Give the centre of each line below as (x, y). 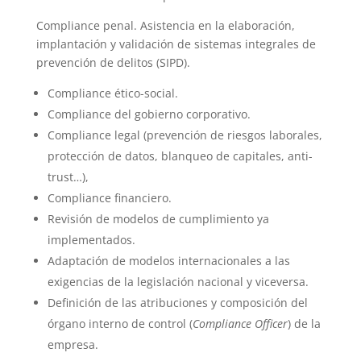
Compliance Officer (240, 324)
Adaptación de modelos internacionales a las (168, 261)
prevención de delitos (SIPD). (113, 62)
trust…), (68, 177)
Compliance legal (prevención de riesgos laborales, (185, 135)
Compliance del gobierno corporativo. (149, 114)
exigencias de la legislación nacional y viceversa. (178, 282)
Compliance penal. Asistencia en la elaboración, (165, 25)
